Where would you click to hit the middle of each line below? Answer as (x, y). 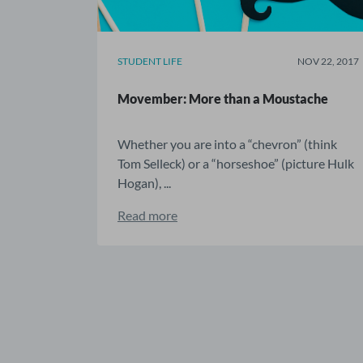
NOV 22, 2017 (329, 61)
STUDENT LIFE (150, 61)
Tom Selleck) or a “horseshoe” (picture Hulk (236, 163)
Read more (147, 215)
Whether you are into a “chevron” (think (227, 144)
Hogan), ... (144, 183)
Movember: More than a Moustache (223, 98)
